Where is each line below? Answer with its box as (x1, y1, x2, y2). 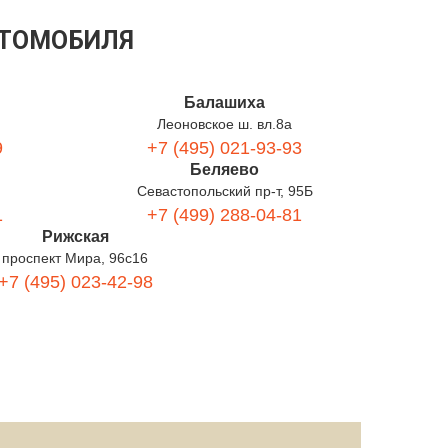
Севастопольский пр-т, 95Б (136, 183, 313, 199)
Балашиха (184, 94, 265, 111)
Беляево (190, 161, 259, 178)
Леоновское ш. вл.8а (157, 116, 292, 132)
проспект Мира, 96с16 (2, 250, 148, 266)
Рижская (41, 228, 109, 245)
